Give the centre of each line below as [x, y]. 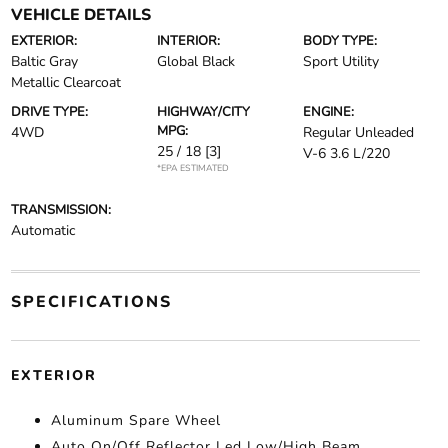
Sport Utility [341, 61]
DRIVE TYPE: [49, 112]
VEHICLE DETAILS [80, 15]
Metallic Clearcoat [65, 82]
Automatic [42, 230]
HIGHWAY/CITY [203, 112]
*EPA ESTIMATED [192, 168]
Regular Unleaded [359, 132]
